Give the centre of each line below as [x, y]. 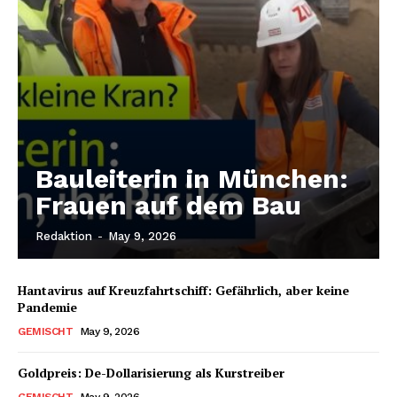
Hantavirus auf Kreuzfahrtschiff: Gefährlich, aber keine [183, 290]
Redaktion [64, 236]
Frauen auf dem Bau [168, 205]
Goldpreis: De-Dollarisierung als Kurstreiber [151, 372]
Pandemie [47, 307]
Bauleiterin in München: [192, 178]
